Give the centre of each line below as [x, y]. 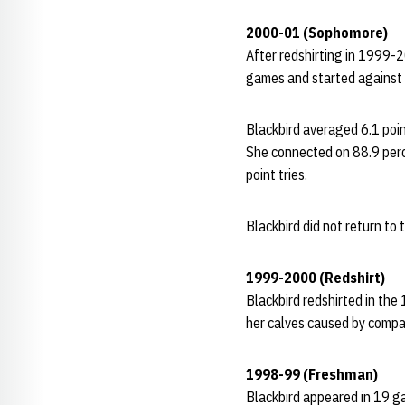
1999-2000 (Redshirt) [316, 278]
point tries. [277, 174]
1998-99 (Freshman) [312, 374]
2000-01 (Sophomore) [317, 33]
